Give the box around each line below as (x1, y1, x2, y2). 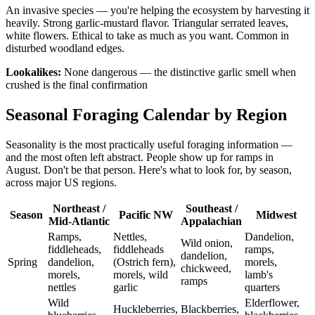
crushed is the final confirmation (6, 79, 148, 91)
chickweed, (181, 262, 231, 275)
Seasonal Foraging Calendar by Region (6, 105, 287, 124)
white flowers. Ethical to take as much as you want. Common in (6, 30, 289, 42)
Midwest (255, 209, 297, 221)
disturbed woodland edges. (6, 42, 124, 55)
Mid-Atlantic (49, 215, 110, 228)
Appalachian (181, 215, 242, 228)
